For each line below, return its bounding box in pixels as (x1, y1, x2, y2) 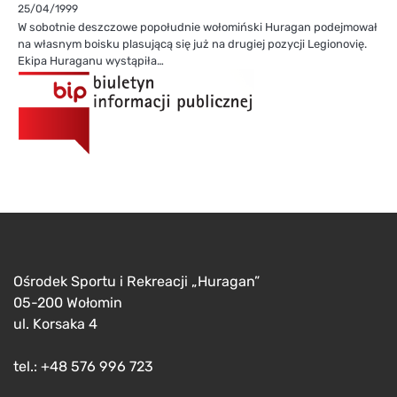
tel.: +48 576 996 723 (13, 357, 153, 375)
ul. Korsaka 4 (13, 315, 97, 332)
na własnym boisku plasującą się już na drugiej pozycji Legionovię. (18, 36, 367, 51)
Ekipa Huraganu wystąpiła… (18, 53, 164, 67)
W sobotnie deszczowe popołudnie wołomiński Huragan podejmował (18, 19, 378, 34)
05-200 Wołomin (13, 293, 122, 311)
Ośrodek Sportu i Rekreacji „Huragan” (13, 272, 260, 290)
